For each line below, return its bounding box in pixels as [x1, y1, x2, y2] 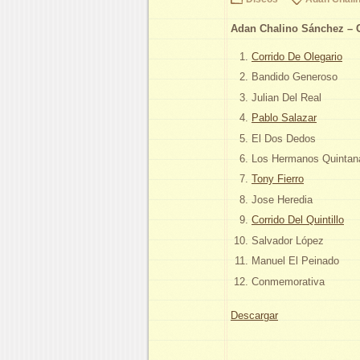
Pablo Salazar [252, 112, 317, 125]
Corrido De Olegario [252, 50, 342, 63]
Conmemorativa [252, 275, 325, 288]
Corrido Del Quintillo [252, 214, 344, 227]
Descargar [231, 309, 278, 322]
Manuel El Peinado [252, 255, 339, 268]
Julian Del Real [252, 91, 321, 104]
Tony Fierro [252, 173, 304, 186]
